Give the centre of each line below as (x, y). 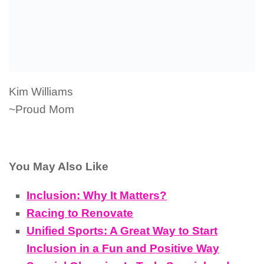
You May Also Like (59, 167)
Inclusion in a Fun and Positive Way (123, 248)
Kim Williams (41, 91)
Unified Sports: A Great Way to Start (122, 230)
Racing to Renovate (80, 213)
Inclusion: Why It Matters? (97, 195)
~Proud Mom (42, 109)
